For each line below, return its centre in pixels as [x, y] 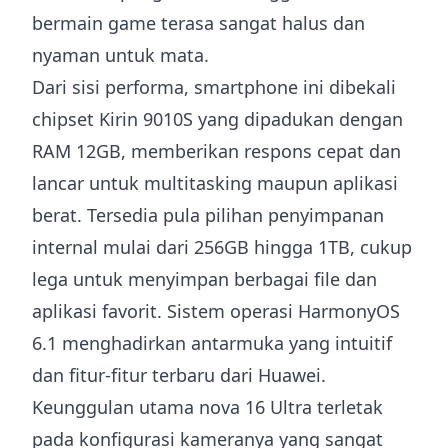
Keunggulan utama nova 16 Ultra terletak [207, 407]
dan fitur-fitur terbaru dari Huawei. [179, 375]
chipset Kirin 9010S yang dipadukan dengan [217, 119]
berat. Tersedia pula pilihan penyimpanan [208, 215]
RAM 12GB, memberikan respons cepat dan [216, 151]
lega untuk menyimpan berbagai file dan [204, 279]
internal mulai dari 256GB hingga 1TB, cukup [222, 247]
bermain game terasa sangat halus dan [198, 23]
